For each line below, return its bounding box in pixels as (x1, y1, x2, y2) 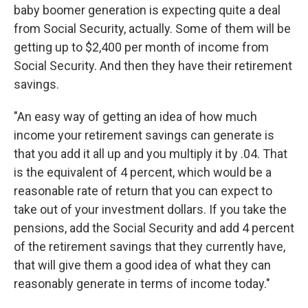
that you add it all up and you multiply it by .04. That (14, 146, 287, 162)
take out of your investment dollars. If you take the (14, 202, 287, 217)
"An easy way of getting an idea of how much (14, 109, 257, 124)
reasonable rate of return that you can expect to (14, 184, 272, 199)
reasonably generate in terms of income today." (14, 276, 270, 291)
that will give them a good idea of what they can (14, 258, 271, 273)
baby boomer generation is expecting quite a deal (14, 3, 280, 18)
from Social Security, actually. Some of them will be (14, 21, 291, 36)
